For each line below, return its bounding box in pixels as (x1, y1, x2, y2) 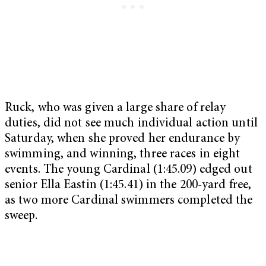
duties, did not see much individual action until (5, 117, 258, 130)
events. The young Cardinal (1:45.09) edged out (5, 163, 252, 176)
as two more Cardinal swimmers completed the (5, 194, 253, 207)
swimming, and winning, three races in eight (5, 148, 240, 161)
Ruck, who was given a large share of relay (5, 102, 226, 115)
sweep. (5, 210, 37, 223)
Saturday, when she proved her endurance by (5, 132, 240, 145)
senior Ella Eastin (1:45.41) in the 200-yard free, (5, 179, 252, 192)
